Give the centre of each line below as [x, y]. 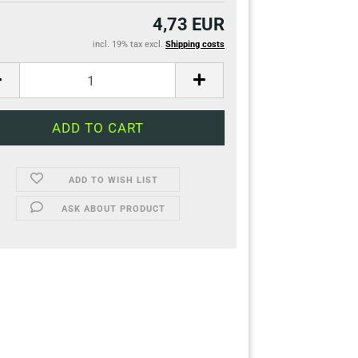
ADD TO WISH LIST [113, 180]
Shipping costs [195, 44]
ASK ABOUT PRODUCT [113, 209]
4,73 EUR [189, 24]
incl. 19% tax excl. [129, 44]
